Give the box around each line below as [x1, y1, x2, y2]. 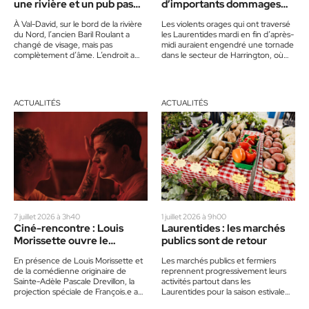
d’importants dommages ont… [161, 59, 270, 71]
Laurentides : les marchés [161, 221, 285, 235]
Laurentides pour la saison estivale [161, 286, 285, 297]
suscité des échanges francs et [14, 296, 126, 308]
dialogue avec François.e [14, 246, 134, 260]
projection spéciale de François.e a [14, 286, 138, 297]
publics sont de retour [161, 233, 271, 248]
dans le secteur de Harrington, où [161, 49, 283, 61]
